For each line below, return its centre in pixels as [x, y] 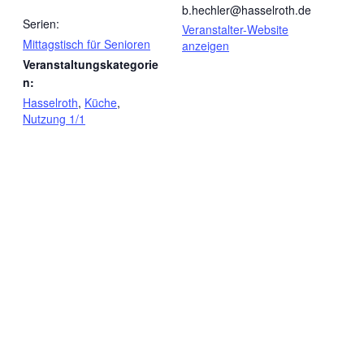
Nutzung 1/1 [54, 119]
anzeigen [206, 46]
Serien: [41, 24]
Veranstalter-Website [235, 30]
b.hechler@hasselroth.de [247, 10]
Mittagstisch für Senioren [87, 44]
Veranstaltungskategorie [91, 65]
